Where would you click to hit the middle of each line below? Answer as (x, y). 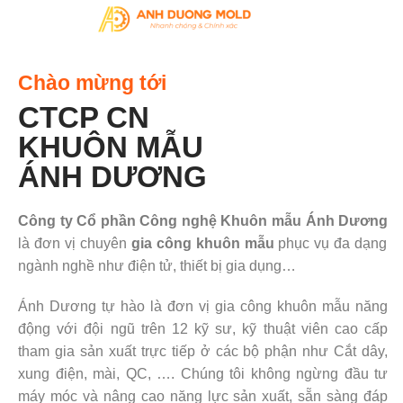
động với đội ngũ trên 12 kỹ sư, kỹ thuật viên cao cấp (203, 329)
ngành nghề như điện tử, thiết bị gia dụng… (157, 266)
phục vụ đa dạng (331, 244)
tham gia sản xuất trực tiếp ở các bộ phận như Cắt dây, (203, 352)
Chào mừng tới (92, 83)
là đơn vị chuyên (75, 244)
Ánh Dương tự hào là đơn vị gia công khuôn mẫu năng (203, 307)
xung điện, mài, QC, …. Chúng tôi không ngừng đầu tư (203, 374)
